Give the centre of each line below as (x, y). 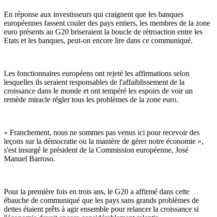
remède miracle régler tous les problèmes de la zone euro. (91, 100)
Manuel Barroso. (30, 159)
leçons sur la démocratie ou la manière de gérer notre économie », (104, 141)
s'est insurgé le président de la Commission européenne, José (96, 150)
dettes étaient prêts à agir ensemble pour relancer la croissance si (101, 209)
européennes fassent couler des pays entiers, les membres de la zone (107, 23)
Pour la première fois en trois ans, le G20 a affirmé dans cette (97, 192)
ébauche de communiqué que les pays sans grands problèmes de (101, 201)
